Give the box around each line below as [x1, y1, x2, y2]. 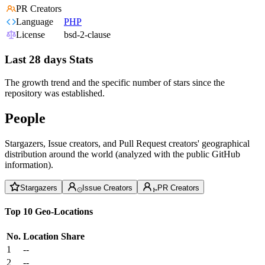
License [16, 30, 45, 40]
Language [16, 17, 53, 27]
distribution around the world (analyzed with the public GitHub [5, 148, 240, 159]
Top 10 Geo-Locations [5, 206, 93, 216]
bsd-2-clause [64, 30, 111, 40]
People [5, 110, 46, 126]
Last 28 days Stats [5, 53, 93, 66]
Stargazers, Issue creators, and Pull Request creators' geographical [5, 138, 250, 148]
